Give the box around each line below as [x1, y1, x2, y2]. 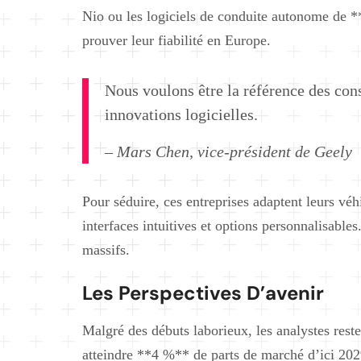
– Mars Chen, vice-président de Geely [105, 142, 352, 160]
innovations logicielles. [105, 105, 258, 123]
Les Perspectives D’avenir [82, 280, 324, 305]
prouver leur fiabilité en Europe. [82, 31, 271, 48]
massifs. [82, 241, 130, 258]
